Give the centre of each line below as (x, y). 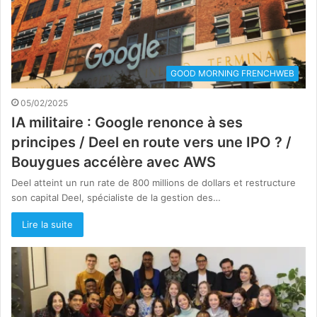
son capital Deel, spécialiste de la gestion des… (116, 198)
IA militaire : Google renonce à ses (127, 123)
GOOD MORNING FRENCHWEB (232, 74)
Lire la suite (47, 225)
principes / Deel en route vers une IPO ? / (151, 143)
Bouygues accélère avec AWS (114, 162)
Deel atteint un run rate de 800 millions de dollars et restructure (154, 183)
